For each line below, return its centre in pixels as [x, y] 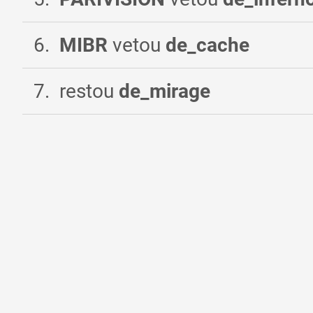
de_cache [208, 45]
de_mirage [165, 92]
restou [89, 92]
